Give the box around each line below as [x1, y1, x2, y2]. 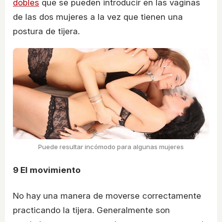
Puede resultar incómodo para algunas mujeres [38, 143, 184, 151]
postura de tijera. [13, 26, 80, 36]
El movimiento [18, 165, 81, 175]
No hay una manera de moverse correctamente [13, 190, 201, 201]
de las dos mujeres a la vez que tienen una [13, 11, 183, 22]
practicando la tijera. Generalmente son [13, 205, 170, 215]
